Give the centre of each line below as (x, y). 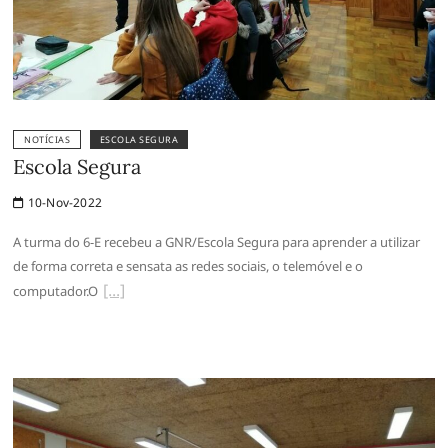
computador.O (56, 290)
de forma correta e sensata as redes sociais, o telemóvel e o (188, 265)
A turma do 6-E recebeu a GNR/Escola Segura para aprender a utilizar (217, 241)
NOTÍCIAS (47, 139)
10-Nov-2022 (63, 202)
